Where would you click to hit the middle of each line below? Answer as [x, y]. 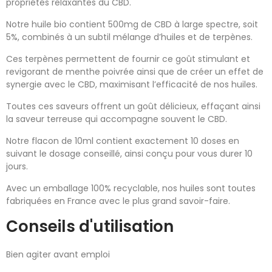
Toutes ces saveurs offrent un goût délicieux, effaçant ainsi [133, 106]
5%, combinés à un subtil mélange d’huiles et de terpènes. [129, 37]
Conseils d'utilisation [90, 226]
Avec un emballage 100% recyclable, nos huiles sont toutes [131, 188]
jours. [17, 166]
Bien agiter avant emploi [58, 254]
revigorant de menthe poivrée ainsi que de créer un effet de [135, 72]
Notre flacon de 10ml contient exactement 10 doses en [123, 141]
